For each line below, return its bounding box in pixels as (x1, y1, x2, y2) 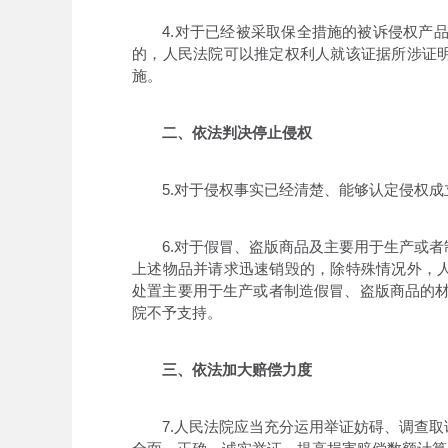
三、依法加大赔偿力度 (162, 361, 312, 378)
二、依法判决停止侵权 (147, 124, 312, 141)
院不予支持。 (132, 304, 222, 321)
